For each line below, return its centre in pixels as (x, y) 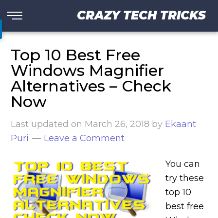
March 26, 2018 (117, 124)
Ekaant (181, 124)
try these (185, 178)
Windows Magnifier (88, 70)
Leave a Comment (84, 138)
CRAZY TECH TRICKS (141, 15)
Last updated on (48, 124)
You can (183, 164)
